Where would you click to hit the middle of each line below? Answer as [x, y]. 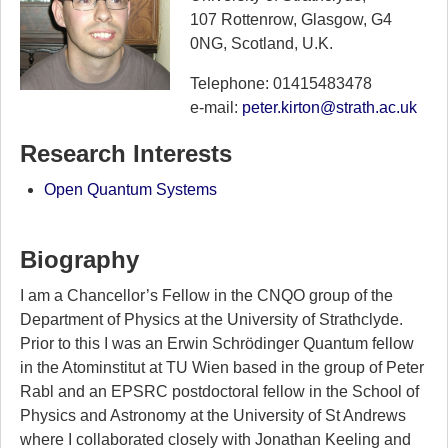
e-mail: [215, 107]
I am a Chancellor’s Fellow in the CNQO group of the [206, 295]
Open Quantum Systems [130, 189]
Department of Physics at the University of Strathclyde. [211, 319]
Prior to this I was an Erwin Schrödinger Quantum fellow [216, 343]
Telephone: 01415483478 [280, 83]
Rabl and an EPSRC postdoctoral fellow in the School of [219, 391]
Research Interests [125, 153]
